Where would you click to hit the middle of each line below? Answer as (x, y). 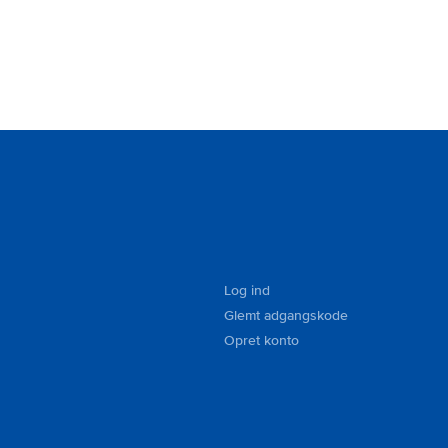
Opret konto (261, 340)
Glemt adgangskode (286, 315)
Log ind (247, 290)
